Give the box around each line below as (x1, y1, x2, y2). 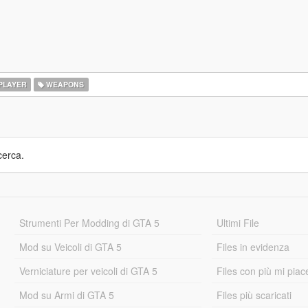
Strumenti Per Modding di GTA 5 (19, 216, 159, 230)
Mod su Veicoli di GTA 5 (19, 240, 122, 254)
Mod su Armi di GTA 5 (19, 288, 114, 302)
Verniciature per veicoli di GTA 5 (19, 264, 157, 278)
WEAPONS (44, 79, 85, 89)
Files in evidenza (217, 240, 290, 254)
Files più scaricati (217, 288, 292, 302)
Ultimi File (217, 216, 260, 230)
